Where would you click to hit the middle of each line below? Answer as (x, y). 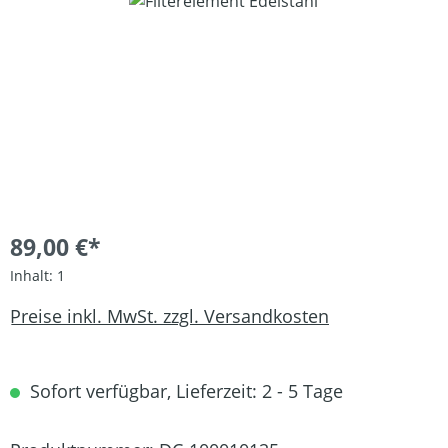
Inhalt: (33, 275)
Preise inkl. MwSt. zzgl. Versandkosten (169, 315)
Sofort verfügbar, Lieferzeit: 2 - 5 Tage (184, 391)
